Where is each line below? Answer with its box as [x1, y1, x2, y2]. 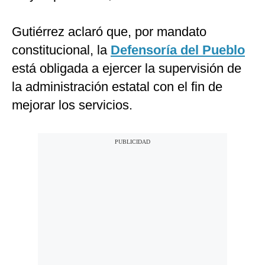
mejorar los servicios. [12, 98, 132, 113]
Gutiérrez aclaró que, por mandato [12, 24, 206, 40]
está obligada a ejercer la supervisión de [12, 61, 241, 76]
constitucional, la [12, 43, 111, 58]
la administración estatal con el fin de [12, 79, 222, 95]
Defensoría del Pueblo [111, 43, 245, 58]
